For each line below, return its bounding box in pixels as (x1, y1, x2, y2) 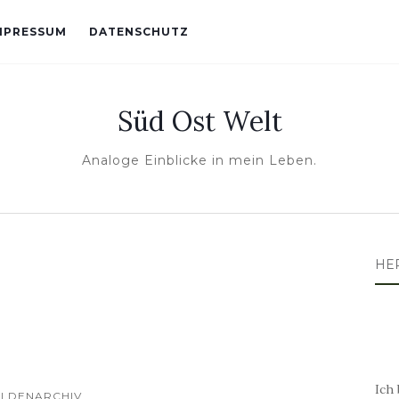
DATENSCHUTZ (89, 25, 189, 38)
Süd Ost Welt (117, 104, 282, 138)
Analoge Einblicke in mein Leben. (82, 152, 317, 168)
